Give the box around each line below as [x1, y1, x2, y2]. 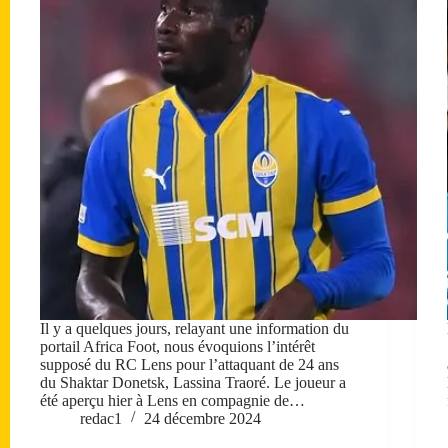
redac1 [80, 409, 122, 427]
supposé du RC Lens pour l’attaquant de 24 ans [40, 355, 339, 373]
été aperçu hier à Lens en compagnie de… [40, 391, 305, 409]
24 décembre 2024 [144, 409, 261, 427]
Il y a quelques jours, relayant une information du [40, 319, 349, 337]
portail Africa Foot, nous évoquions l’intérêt [40, 337, 315, 355]
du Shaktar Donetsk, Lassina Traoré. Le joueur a [40, 373, 346, 391]
